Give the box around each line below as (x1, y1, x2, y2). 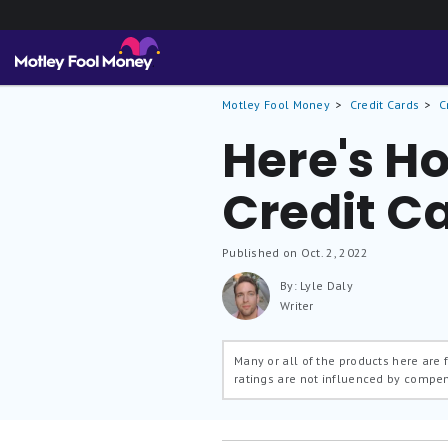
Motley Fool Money (221, 97, 331, 112)
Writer (279, 298, 314, 313)
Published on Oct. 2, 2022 (221, 245, 369, 260)
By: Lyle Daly (279, 278, 353, 293)
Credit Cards (349, 97, 420, 112)
